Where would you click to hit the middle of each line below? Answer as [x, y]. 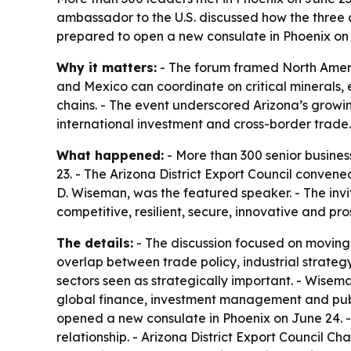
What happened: [110, 155]
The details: [95, 242]
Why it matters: [107, 67]
